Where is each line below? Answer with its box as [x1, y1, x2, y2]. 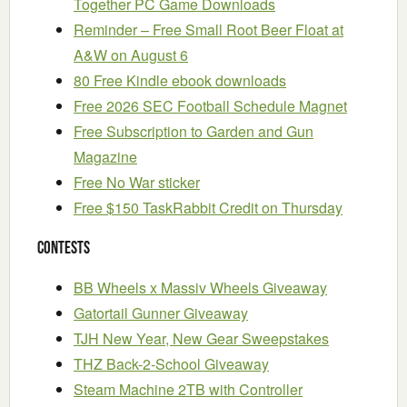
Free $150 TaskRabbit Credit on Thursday [74, 197, 342, 219]
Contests [37, 238, 90, 258]
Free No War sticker [74, 172, 200, 194]
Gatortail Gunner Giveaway [74, 302, 248, 323]
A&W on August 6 [74, 45, 188, 66]
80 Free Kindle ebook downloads [74, 70, 286, 92]
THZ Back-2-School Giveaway [74, 352, 269, 374]
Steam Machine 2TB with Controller [74, 378, 303, 400]
